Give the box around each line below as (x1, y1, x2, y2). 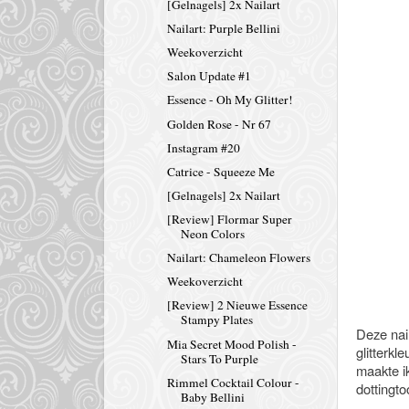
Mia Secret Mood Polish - (166, 335, 297, 352)
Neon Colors (180, 225, 245, 243)
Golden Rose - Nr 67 (166, 115, 271, 132)
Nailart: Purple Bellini (166, 20, 280, 37)
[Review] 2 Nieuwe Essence (166, 297, 308, 314)
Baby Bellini (180, 388, 245, 405)
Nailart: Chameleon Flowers (166, 249, 310, 267)
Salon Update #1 (166, 68, 251, 85)
